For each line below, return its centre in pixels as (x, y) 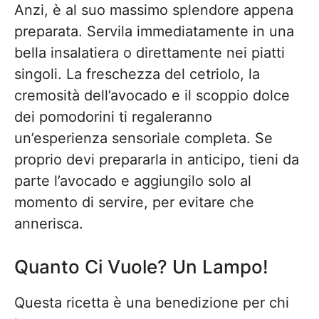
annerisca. (49, 224)
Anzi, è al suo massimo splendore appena (154, 10)
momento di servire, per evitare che (134, 202)
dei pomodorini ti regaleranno (113, 117)
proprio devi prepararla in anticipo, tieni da (157, 159)
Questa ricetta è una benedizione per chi (152, 303)
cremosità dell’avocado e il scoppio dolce (152, 95)
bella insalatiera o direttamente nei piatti (150, 53)
